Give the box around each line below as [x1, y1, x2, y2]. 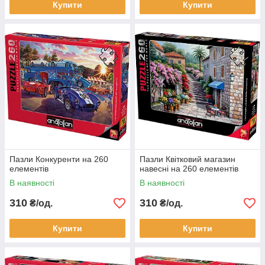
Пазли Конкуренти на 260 [9, 154, 108, 164]
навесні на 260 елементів [140, 164, 238, 173]
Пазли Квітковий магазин [140, 154, 235, 164]
